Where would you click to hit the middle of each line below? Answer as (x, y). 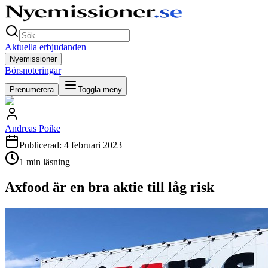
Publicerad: (42, 145)
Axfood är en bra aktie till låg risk (109, 187)
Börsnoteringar (33, 70)
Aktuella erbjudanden (45, 47)
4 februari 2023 (93, 145)
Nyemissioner (33, 59)
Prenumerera (32, 89)
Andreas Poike (33, 128)
